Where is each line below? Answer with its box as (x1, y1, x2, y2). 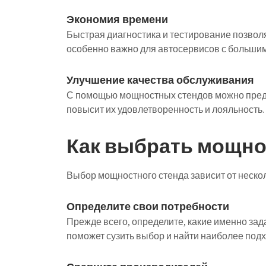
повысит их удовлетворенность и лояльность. (66, 103, 264, 116)
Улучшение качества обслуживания (66, 73, 254, 87)
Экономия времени (66, 12, 168, 26)
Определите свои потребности (66, 199, 229, 213)
